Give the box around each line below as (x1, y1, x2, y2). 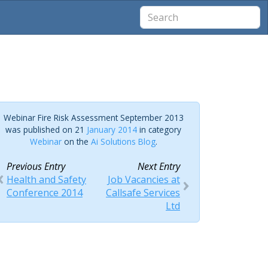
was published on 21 (5, 124, 87, 135)
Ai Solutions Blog (90, 136, 156, 147)
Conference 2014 (7, 186, 83, 199)
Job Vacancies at (108, 173, 180, 186)
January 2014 (87, 124, 137, 135)
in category (137, 124, 181, 135)
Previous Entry (7, 160, 65, 173)
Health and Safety (7, 173, 86, 186)
